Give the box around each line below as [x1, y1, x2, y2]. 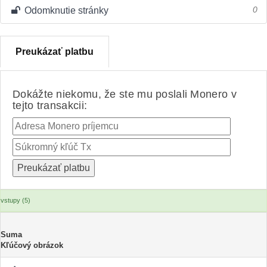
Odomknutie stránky [21, 5, 108, 15]
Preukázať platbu [15, 46, 94, 57]
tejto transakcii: [13, 100, 88, 111]
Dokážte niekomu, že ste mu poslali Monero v [13, 88, 237, 100]
